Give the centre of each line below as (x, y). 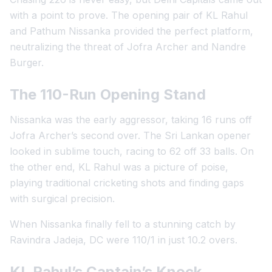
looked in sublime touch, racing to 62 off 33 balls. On (132, 151)
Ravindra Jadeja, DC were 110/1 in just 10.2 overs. (124, 240)
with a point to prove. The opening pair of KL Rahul (129, 15)
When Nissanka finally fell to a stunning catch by (123, 224)
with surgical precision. (62, 199)
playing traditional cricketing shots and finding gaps (127, 183)
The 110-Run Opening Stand (108, 94)
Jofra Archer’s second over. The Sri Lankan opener (130, 135)
